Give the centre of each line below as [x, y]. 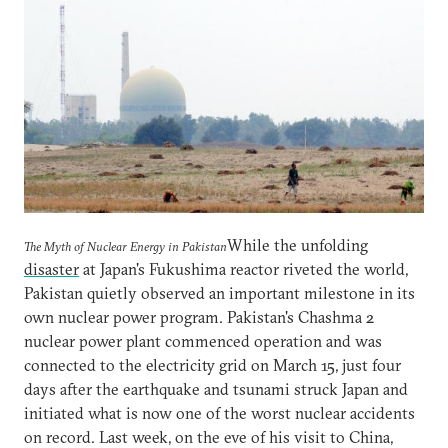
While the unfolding [297, 244]
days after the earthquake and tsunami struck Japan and [216, 388]
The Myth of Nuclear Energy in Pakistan [125, 245]
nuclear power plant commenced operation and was [203, 340]
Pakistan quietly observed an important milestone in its [219, 292]
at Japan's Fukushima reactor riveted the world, [243, 268]
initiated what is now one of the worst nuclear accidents [219, 412]
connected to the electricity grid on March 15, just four [212, 364]
